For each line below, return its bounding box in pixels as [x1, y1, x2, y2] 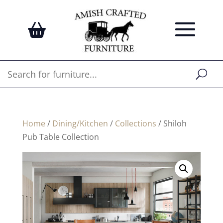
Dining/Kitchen [52, 118, 108, 129]
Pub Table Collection [22, 131, 99, 142]
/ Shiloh [156, 118, 187, 129]
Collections [114, 118, 156, 129]
